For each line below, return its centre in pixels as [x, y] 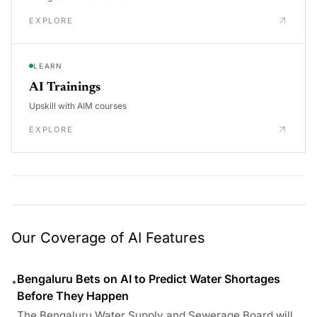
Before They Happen [73, 295]
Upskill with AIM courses [78, 105]
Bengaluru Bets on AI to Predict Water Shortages [149, 278]
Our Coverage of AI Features [108, 237]
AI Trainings [65, 87]
